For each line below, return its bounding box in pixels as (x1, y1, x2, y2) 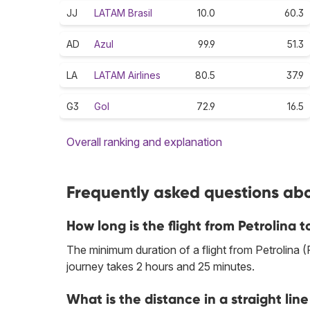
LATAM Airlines (94, 69, 161, 82)
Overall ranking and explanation (66, 135, 222, 149)
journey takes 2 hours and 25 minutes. (66, 259, 255, 274)
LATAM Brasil (94, 7, 152, 19)
